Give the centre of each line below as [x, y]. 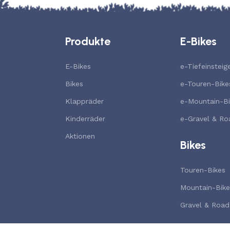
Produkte [88, 41]
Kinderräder [85, 118]
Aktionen [80, 136]
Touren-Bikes [203, 170]
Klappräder [84, 101]
